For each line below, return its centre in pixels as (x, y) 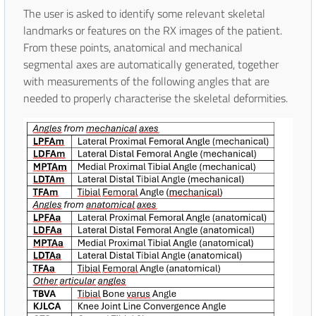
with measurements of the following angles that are (146, 81)
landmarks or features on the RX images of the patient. (153, 31)
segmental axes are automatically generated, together (151, 65)
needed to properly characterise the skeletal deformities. (156, 98)
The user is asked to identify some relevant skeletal (144, 14)
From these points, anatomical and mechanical (133, 48)
